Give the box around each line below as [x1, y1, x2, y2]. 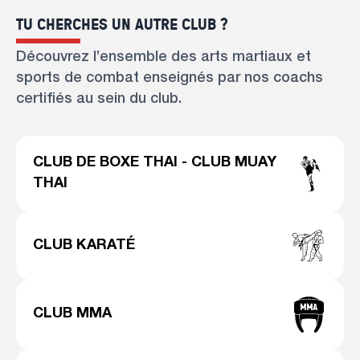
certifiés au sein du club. [16, 92, 182, 108]
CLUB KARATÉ [33, 238, 135, 253]
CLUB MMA [33, 307, 112, 322]
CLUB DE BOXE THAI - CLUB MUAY [33, 156, 276, 171]
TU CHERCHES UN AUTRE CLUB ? [16, 12, 228, 35]
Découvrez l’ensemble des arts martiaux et [16, 51, 311, 66]
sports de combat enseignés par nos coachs [16, 72, 323, 87]
